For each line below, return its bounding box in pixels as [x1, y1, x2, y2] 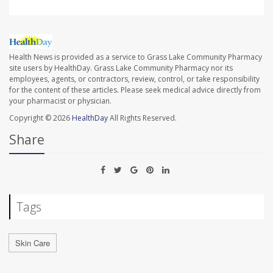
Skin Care [15, 236, 50, 249]
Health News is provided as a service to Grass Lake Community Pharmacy [9, 51, 262, 62]
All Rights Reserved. [108, 112, 177, 123]
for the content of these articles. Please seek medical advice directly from [9, 84, 261, 95]
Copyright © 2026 [9, 112, 72, 123]
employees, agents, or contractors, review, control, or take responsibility [9, 73, 260, 84]
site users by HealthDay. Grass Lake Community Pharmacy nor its [9, 62, 233, 73]
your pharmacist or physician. [9, 95, 112, 106]
